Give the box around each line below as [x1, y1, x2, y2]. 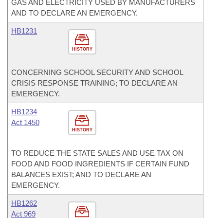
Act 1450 [11, 118, 39, 127]
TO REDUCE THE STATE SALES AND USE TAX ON [11, 149, 183, 157]
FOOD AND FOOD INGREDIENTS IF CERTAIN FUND [11, 160, 189, 168]
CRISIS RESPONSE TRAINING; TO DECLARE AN [11, 79, 178, 87]
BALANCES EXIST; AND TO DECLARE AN [11, 170, 151, 179]
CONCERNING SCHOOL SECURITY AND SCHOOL [11, 68, 183, 76]
